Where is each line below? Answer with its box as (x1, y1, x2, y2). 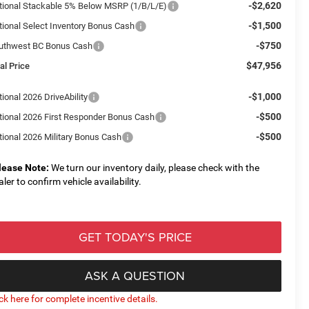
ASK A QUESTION (85, 266, 185, 284)
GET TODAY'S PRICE (78, 228, 192, 246)
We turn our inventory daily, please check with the (49, 161, 260, 173)
